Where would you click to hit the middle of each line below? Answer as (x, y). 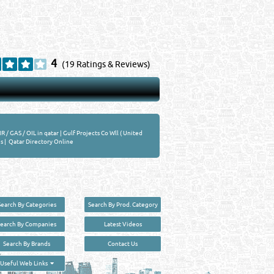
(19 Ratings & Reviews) (106, 64)
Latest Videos (123, 224)
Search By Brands (27, 243)
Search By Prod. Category (123, 204)
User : (93, 260)
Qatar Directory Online (40, 141)
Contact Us (123, 243)
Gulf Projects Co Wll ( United (102, 132)
